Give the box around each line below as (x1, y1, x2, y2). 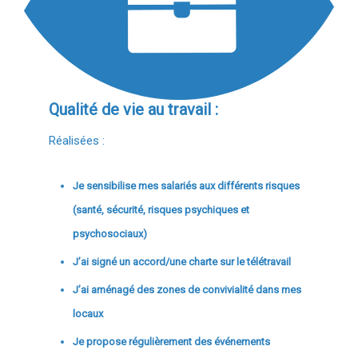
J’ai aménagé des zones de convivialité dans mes (73, 283, 302, 296)
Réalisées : (49, 133, 105, 148)
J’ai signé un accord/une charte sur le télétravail (73, 255, 292, 268)
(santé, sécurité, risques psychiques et (73, 203, 250, 216)
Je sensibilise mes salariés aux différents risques (73, 179, 300, 192)
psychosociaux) (73, 227, 148, 240)
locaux (73, 307, 104, 320)
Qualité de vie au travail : (49, 99, 219, 119)
